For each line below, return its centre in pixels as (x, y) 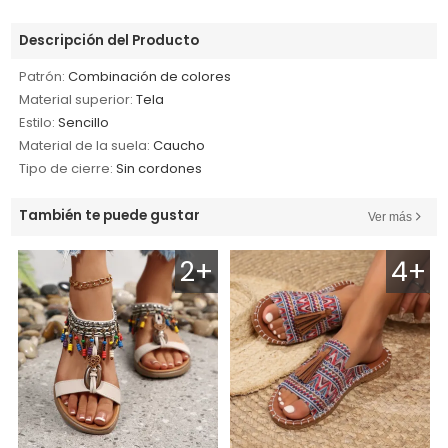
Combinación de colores (150, 76)
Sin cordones (159, 168)
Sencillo (84, 122)
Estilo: (37, 122)
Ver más (389, 216)
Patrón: (42, 76)
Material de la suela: (85, 145)
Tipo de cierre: (66, 168)
